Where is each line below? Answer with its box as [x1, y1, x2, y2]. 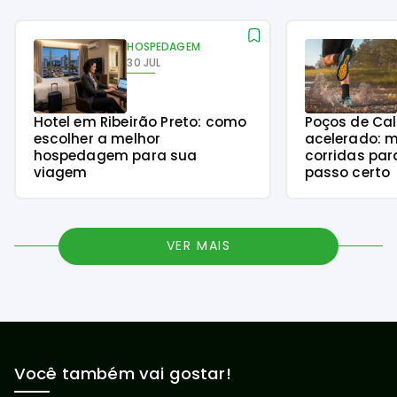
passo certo [304, 162, 391, 182]
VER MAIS [166, 237, 231, 255]
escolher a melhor [33, 128, 161, 148]
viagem [33, 162, 88, 182]
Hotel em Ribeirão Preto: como [33, 112, 247, 131]
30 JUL [127, 54, 161, 70]
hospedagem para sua [33, 145, 198, 165]
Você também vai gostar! [14, 362, 231, 385]
